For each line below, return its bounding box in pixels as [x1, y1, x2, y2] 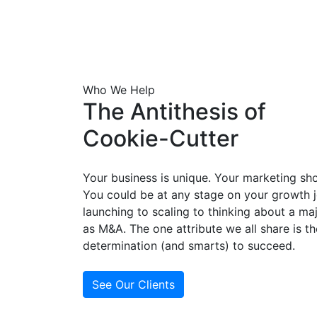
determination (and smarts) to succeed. [83, 238, 295, 253]
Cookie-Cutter [83, 124, 238, 152]
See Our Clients [92, 277, 175, 292]
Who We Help [83, 82, 155, 97]
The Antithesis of [83, 97, 266, 125]
